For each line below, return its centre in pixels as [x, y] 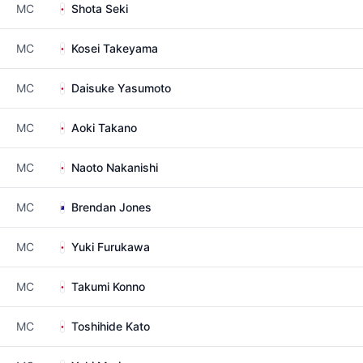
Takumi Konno [108, 286]
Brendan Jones [111, 207]
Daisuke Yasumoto [121, 88]
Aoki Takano [104, 128]
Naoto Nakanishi [115, 167]
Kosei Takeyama [115, 48]
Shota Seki [100, 9]
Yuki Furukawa [111, 247]
